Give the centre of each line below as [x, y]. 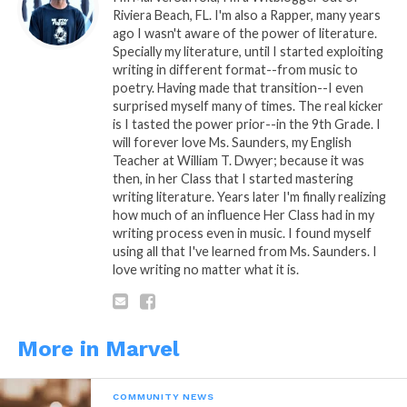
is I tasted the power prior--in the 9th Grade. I [246, 124]
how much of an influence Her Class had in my [243, 214]
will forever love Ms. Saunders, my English [232, 142]
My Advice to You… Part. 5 [283, 50]
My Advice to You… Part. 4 [97, 50]
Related [38, 23]
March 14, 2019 [248, 68]
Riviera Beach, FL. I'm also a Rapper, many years [246, 15]
